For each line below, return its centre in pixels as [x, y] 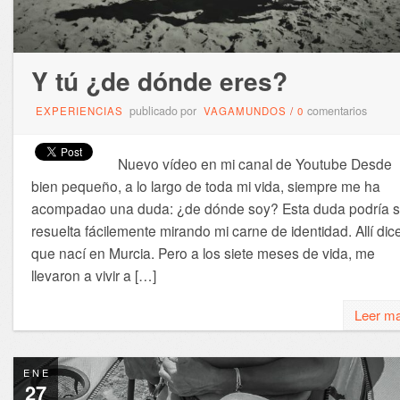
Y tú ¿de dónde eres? [159, 80]
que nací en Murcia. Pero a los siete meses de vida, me [203, 252]
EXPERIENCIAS [79, 110]
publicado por [162, 110]
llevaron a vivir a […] [93, 275]
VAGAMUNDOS [245, 110]
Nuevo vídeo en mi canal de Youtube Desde [254, 163]
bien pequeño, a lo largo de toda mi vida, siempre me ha [205, 185]
